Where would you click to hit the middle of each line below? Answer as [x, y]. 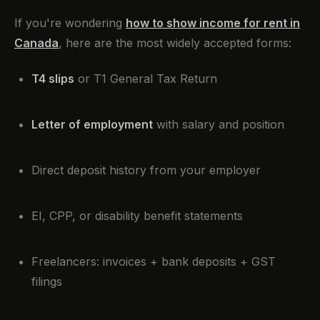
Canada [36, 43]
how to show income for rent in [213, 23]
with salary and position [219, 125]
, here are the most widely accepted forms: [175, 43]
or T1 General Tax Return [146, 79]
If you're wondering [70, 23]
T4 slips [53, 79]
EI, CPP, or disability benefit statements [137, 216]
